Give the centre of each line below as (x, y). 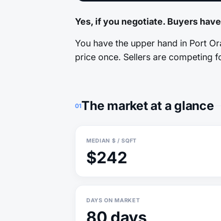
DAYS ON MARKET (113, 200)
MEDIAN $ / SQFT (111, 141)
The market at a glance (148, 106)
